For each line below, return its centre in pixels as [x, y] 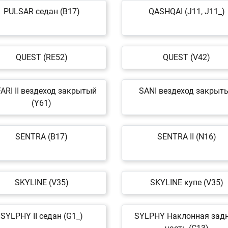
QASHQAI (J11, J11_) [187, 11]
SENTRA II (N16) [187, 137]
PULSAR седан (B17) [41, 11]
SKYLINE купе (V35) [187, 182]
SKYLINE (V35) [41, 182]
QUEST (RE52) [41, 57]
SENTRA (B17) [41, 137]
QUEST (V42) [187, 57]
